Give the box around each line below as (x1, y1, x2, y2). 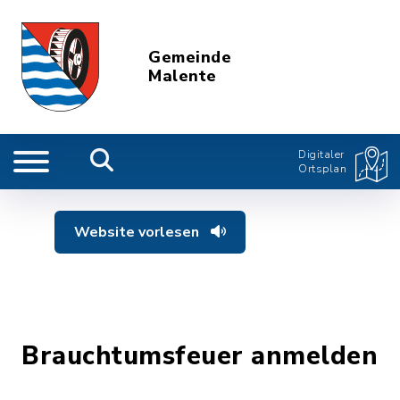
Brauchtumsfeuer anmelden (21, 338, 378, 373)
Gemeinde (148, 46, 232, 68)
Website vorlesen (74, 222, 204, 242)
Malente (148, 65, 217, 87)
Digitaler (298, 147, 345, 162)
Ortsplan (298, 162, 346, 176)
